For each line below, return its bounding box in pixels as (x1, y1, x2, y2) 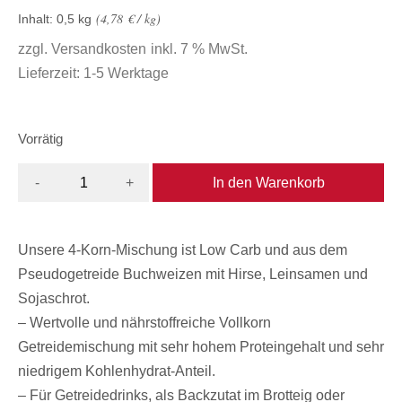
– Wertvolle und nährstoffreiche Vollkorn (18, 315, 271, 331)
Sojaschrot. (18, 291, 90, 307)
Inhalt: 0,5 (18, 11, 78, 26)
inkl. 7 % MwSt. (151, 40, 248, 57)
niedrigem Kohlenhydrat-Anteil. (18, 363, 215, 380)
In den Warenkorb (212, 174, 325, 190)
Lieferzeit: (18, 65, 83, 81)
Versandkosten (51, 40, 146, 57)
